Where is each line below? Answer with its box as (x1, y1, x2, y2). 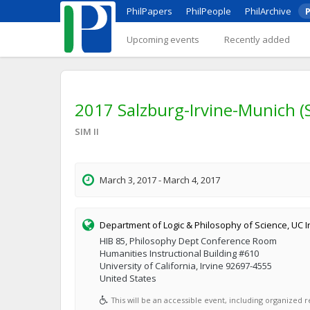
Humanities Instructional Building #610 (100, 247, 259, 259)
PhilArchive (245, 5, 291, 17)
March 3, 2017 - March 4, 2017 (100, 174, 220, 186)
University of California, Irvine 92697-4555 (100, 259, 272, 272)
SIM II (75, 125, 99, 138)
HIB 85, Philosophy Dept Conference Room (100, 235, 277, 247)
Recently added (224, 33, 290, 46)
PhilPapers (127, 5, 172, 17)
